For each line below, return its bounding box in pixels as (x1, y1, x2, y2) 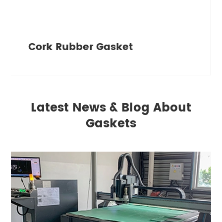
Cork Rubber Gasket (28, 39, 133, 56)
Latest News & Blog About (31, 98, 191, 118)
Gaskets (86, 113, 136, 134)
